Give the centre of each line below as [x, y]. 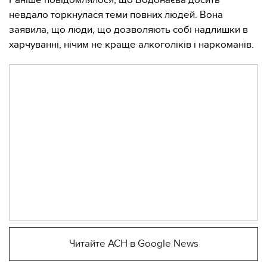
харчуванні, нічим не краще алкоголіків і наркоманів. [131, 45]
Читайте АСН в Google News [133, 244]
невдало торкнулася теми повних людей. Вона [116, 15]
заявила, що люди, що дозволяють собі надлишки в [128, 30]
